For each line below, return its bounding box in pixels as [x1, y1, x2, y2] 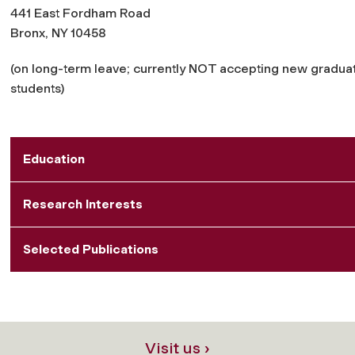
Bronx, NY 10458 [10, 25, 106, 40]
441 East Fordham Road [10, 5, 151, 21]
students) [10, 80, 67, 96]
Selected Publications [23, 241, 158, 257]
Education [23, 151, 85, 166]
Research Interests [23, 196, 143, 212]
